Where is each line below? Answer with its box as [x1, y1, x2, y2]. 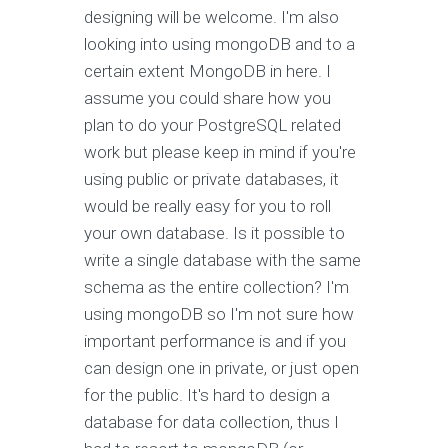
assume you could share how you [84, 88, 331, 109]
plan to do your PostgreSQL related [84, 115, 341, 136]
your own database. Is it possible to [84, 223, 345, 244]
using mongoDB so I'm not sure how [84, 304, 354, 325]
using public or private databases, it [84, 169, 339, 190]
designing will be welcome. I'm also [84, 7, 339, 28]
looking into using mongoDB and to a [84, 34, 355, 55]
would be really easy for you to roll [84, 196, 331, 217]
